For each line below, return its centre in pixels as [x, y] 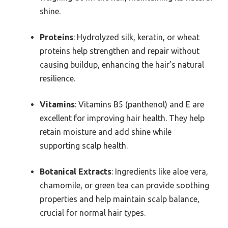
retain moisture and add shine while [106, 132]
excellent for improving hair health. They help [122, 118]
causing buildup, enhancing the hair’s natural [122, 65]
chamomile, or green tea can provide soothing [124, 186]
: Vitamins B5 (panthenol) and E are [139, 105]
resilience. [58, 79]
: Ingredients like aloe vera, [160, 172]
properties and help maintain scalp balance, [120, 199]
